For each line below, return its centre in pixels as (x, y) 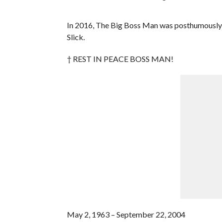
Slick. (76, 37)
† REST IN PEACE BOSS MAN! (120, 58)
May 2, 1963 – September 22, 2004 (126, 214)
